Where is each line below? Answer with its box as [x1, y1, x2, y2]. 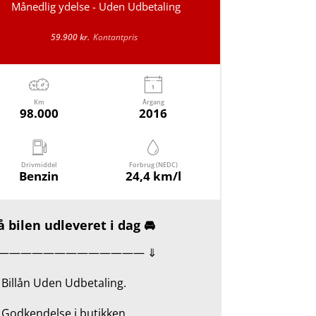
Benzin [19, 168, 59, 185]
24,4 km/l [125, 168, 181, 185]
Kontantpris [93, 31, 138, 43]
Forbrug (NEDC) [128, 160, 178, 170]
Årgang [142, 97, 164, 107]
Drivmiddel [20, 160, 57, 170]
